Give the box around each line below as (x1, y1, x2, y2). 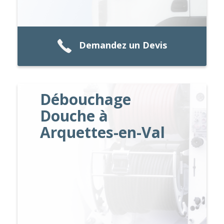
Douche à (40, 105, 108, 126)
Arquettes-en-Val (40, 121, 165, 142)
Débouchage (40, 88, 131, 109)
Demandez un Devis (79, 39, 167, 51)
